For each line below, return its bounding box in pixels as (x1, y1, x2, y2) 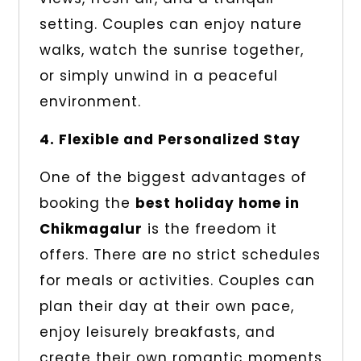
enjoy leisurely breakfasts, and (39, 322, 276, 342)
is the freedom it (142, 219, 277, 239)
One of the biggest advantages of (39, 168, 307, 188)
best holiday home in (135, 193, 300, 214)
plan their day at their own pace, (39, 297, 294, 317)
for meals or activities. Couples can (39, 271, 315, 291)
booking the (39, 193, 135, 214)
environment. (39, 92, 141, 112)
